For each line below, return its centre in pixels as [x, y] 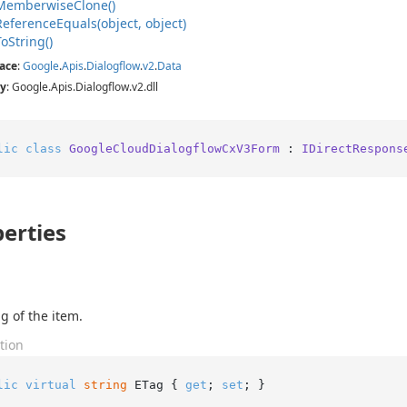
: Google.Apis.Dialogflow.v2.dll [82, 87]
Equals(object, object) [121, 23]
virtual [50, 384]
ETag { [156, 384]
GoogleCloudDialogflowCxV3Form [174, 148]
